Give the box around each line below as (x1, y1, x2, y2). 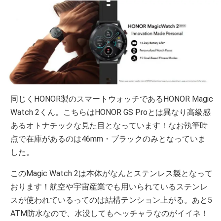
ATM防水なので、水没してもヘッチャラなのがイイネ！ (10, 209, 209, 219)
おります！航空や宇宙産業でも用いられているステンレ (10, 182, 208, 192)
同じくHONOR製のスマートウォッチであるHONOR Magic (10, 94, 214, 104)
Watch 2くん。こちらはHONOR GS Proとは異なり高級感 (10, 108, 211, 117)
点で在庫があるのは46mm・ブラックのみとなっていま (10, 134, 206, 144)
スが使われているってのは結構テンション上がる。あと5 (10, 195, 213, 205)
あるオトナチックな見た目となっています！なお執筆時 (10, 121, 208, 131)
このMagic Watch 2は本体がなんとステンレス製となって (10, 169, 213, 179)
